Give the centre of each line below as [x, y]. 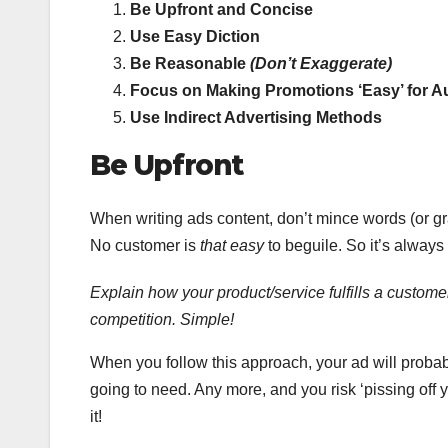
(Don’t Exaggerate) [321, 63]
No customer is [145, 245]
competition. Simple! [162, 319]
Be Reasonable [190, 63]
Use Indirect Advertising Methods [256, 117]
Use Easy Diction [195, 36]
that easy [232, 245]
